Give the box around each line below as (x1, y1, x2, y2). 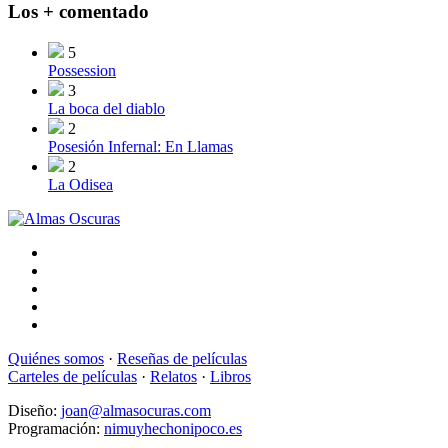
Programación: (8, 419, 104, 437)
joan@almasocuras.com (61, 401, 211, 419)
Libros (210, 367, 251, 385)
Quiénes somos (8, 349, 104, 367)
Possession (48, 61, 116, 79)
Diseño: (8, 401, 61, 419)
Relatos (150, 367, 197, 385)
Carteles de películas (8, 367, 137, 385)
